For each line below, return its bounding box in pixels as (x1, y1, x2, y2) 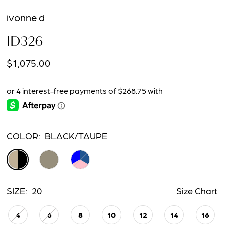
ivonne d (7, 10, 45, 24)
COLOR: (7, 130, 41, 142)
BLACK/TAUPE (45, 130, 108, 142)
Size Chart (176, 185, 218, 196)
